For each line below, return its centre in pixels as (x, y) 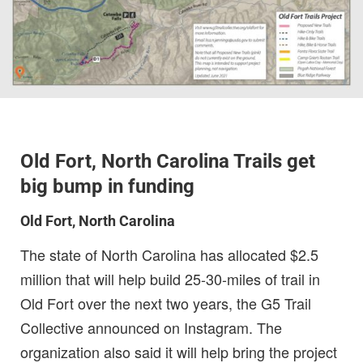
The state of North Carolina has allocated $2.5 (169, 254)
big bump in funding (107, 186)
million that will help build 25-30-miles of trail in (170, 278)
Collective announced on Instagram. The (151, 327)
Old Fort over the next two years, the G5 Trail (166, 303)
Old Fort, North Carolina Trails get (168, 161)
